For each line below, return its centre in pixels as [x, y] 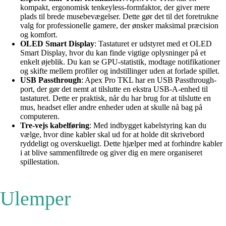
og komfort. [39, 34]
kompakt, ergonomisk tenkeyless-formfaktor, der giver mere [115, 7]
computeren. [40, 116]
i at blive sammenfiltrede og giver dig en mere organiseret [111, 152]
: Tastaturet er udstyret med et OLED [153, 43]
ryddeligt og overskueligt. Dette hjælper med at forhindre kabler [121, 143]
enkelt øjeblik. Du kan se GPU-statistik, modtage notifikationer [120, 62]
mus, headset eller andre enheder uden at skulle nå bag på [111, 107]
